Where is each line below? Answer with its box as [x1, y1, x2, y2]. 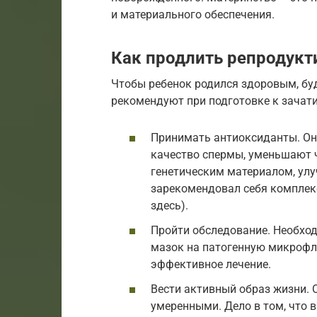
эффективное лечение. [151, 257, 271, 271]
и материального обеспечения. [111, 8, 275, 22]
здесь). [151, 198, 188, 212]
